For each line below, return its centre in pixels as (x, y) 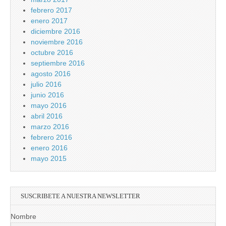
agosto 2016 (51, 74)
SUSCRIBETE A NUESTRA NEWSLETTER (80, 196)
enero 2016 (49, 148)
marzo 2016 (50, 127)
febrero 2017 (51, 10)
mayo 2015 (49, 159)
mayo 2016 (49, 106)
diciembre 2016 (55, 32)
